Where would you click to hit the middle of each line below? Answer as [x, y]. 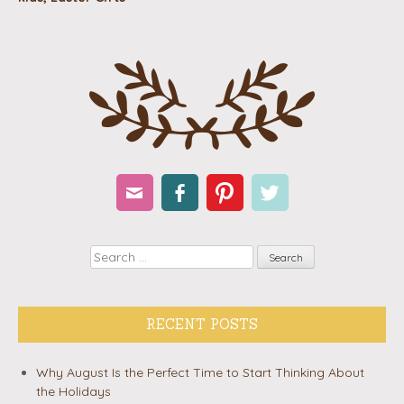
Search [110, 254]
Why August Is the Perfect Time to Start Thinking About [200, 372]
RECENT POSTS [202, 325]
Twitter [293, 220]
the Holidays [73, 391]
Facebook [215, 220]
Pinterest [255, 220]
